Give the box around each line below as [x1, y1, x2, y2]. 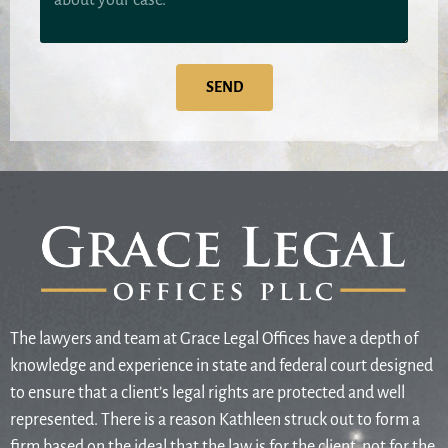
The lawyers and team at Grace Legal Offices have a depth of [10, 330, 418, 349]
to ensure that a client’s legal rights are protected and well [10, 384, 405, 403]
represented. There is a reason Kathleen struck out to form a [10, 411, 420, 430]
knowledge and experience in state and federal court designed [10, 357, 433, 376]
